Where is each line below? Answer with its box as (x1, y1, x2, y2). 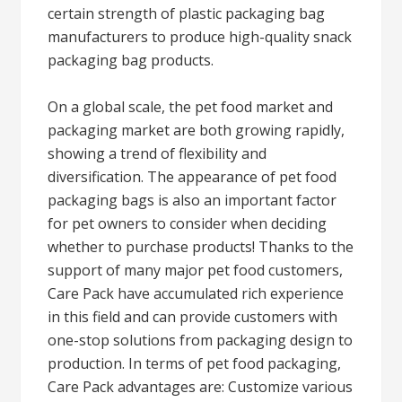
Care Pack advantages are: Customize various (48, 377, 354, 397)
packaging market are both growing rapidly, (48, 120, 345, 140)
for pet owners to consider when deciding (48, 214, 328, 233)
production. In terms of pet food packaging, (48, 354, 342, 373)
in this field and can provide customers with (48, 307, 338, 327)
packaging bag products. (48, 50, 214, 70)
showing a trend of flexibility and (48, 144, 267, 163)
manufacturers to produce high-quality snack (48, 27, 353, 47)
